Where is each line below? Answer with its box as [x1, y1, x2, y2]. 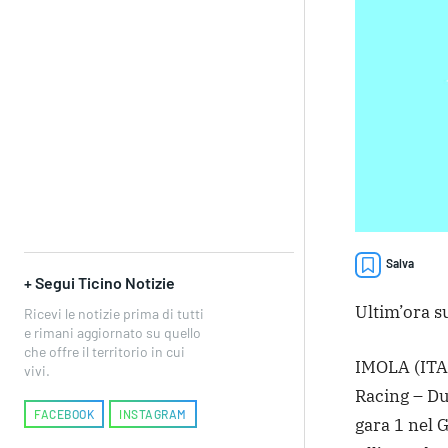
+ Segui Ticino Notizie [24, 272, 175, 292]
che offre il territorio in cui [24, 342, 185, 360]
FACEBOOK [34, 406, 94, 421]
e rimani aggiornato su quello [24, 323, 201, 341]
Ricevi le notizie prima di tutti [24, 304, 204, 322]
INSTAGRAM [119, 406, 187, 421]
